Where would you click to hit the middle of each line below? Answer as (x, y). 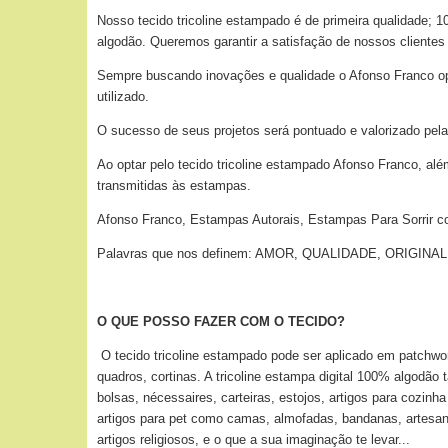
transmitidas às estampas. (174, 185)
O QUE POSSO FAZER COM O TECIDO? (221, 321)
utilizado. (123, 96)
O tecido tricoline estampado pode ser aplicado (239, 355)
